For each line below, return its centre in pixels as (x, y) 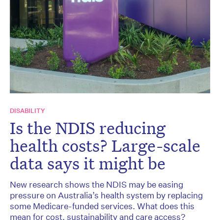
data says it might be (88, 163)
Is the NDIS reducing (88, 128)
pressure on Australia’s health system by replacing (106, 195)
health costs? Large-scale (105, 146)
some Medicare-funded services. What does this (102, 206)
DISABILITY (27, 111)
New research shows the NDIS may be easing (96, 185)
